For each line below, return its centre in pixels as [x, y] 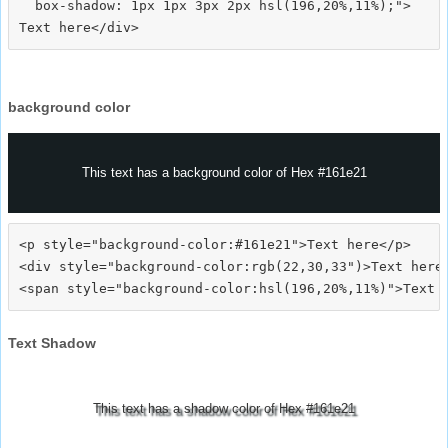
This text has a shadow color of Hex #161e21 [224, 408]
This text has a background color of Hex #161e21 [224, 172]
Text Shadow [52, 342]
